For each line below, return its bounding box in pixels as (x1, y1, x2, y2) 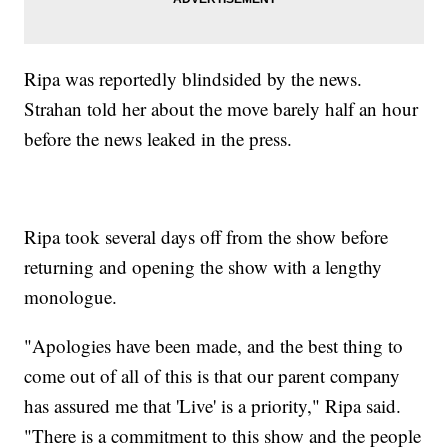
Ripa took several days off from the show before (24, 224, 389, 250)
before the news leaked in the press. (24, 126, 293, 152)
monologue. (24, 284, 118, 310)
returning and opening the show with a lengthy (24, 254, 383, 280)
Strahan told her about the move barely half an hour (24, 96, 419, 122)
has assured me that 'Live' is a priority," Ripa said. (24, 393, 402, 419)
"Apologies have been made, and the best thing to (24, 333, 404, 359)
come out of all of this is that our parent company (24, 363, 401, 389)
